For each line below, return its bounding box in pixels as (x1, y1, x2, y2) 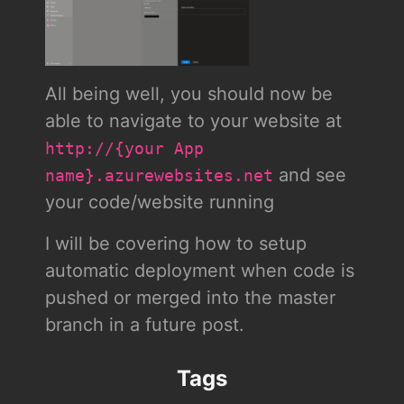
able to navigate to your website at (44, 110, 342, 133)
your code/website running (44, 191, 274, 214)
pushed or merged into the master (44, 287, 335, 309)
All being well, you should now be (44, 83, 333, 106)
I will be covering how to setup (44, 233, 307, 255)
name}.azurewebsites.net (44, 167, 273, 186)
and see (272, 164, 346, 187)
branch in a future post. (44, 314, 244, 336)
